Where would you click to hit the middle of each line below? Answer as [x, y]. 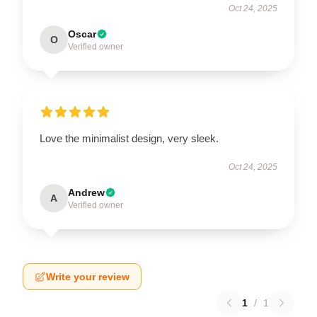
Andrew [86, 192]
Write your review [88, 276]
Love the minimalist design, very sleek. [129, 138]
